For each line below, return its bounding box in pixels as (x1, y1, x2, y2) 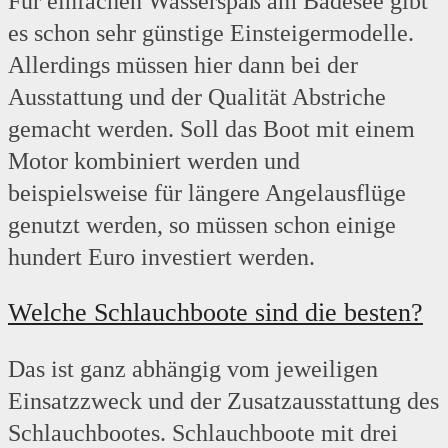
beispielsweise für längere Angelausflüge (8, 180, 406, 207)
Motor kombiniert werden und (8, 148, 300, 175)
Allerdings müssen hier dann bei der (8, 52, 358, 79)
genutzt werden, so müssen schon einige (8, 212, 396, 239)
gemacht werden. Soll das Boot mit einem (8, 116, 415, 143)
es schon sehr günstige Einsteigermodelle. (8, 20, 414, 47)
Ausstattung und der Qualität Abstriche (8, 84, 386, 111)
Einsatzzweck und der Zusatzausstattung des (8, 388, 439, 415)
